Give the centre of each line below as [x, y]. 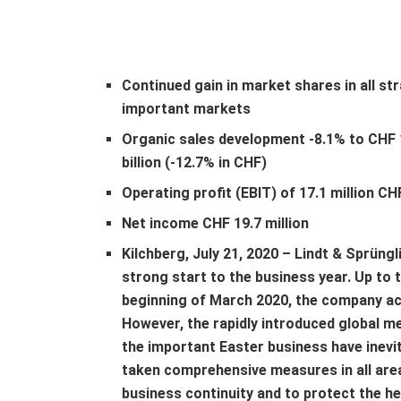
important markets [187, 108]
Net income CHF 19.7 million [216, 223]
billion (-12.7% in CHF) [195, 162]
